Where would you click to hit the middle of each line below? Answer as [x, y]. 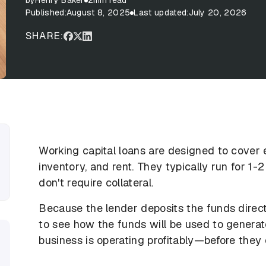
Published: [46, 12]
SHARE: [44, 36]
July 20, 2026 [218, 12]
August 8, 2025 [98, 12]
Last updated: [161, 12]
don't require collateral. [96, 183]
